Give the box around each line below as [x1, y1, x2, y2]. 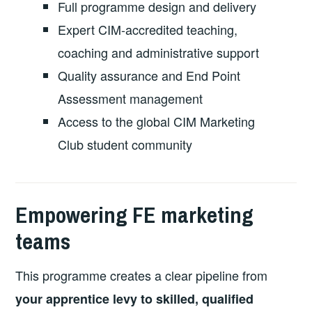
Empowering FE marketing [15, 200, 254, 230]
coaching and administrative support [58, 43, 260, 62]
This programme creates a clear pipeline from [15, 265, 268, 284]
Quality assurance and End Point [58, 66, 241, 85]
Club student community [58, 135, 193, 154]
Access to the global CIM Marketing [58, 112, 256, 131]
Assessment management [58, 89, 203, 108]
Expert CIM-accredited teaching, [58, 20, 238, 39]
